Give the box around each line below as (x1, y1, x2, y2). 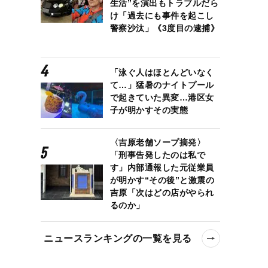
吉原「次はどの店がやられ (109, 187, 214, 197)
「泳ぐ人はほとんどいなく (109, 68, 214, 78)
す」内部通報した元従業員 (109, 162, 214, 172)
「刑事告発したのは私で (109, 150, 206, 160)
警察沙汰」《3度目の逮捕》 (109, 23, 220, 33)
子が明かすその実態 (109, 105, 188, 115)
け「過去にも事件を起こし (109, 11, 214, 20)
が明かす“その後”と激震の (109, 175, 215, 185)
